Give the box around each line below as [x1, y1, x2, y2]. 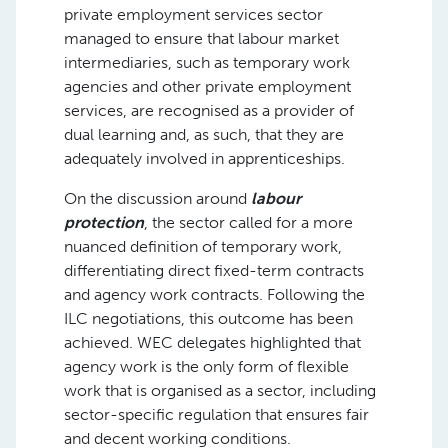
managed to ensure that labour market [64, 28, 339, 48]
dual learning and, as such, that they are [64, 124, 344, 144]
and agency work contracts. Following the [64, 284, 365, 304]
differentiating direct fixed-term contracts [64, 260, 364, 280]
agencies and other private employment [64, 76, 351, 96]
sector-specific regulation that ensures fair [64, 404, 369, 424]
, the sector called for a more [144, 212, 353, 232]
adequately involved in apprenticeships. [64, 148, 345, 168]
